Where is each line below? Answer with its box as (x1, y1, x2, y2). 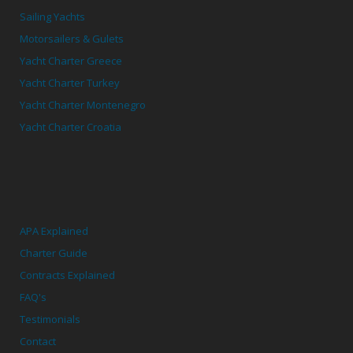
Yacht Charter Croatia (20, 119, 121, 134)
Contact (20, 333, 56, 348)
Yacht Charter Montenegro (20, 97, 146, 112)
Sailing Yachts (20, 9, 85, 24)
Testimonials (20, 311, 80, 326)
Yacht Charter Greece (20, 53, 122, 68)
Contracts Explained (20, 267, 115, 282)
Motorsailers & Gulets (20, 31, 124, 46)
